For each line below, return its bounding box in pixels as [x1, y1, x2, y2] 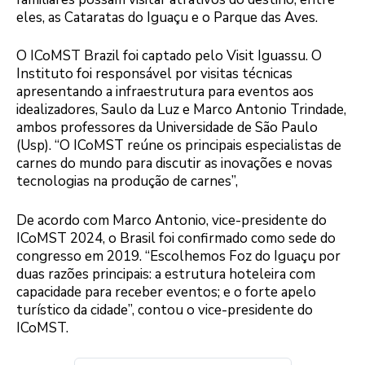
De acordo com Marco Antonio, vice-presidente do [16, 210, 327, 230]
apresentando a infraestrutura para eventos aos [16, 82, 314, 102]
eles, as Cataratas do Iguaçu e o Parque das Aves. [16, 7, 318, 27]
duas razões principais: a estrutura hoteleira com [16, 264, 315, 284]
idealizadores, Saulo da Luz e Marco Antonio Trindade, [16, 100, 346, 120]
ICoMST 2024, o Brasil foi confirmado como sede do [16, 228, 336, 248]
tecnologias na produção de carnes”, [16, 172, 238, 191]
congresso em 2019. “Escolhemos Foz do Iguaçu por [16, 246, 341, 266]
